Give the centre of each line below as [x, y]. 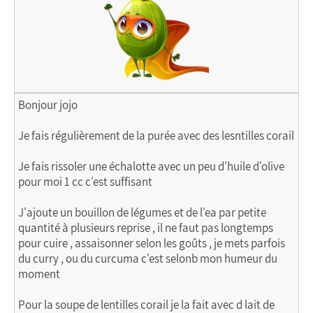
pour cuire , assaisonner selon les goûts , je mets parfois [152, 243]
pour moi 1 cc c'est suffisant [85, 182]
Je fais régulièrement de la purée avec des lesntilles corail [156, 136]
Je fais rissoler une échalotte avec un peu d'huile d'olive [151, 166]
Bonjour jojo [48, 105]
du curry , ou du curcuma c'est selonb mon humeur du [148, 259]
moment [39, 274]
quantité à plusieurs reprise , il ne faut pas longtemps [146, 228]
